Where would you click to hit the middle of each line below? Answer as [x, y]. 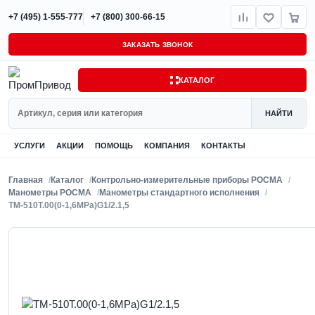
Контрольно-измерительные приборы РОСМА [187, 180]
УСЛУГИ [30, 146]
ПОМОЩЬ [114, 146]
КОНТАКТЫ [223, 146]
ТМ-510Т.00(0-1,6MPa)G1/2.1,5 [69, 205]
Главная [26, 180]
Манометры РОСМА [50, 193]
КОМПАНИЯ [167, 146]
